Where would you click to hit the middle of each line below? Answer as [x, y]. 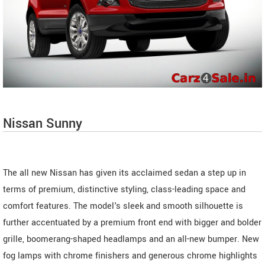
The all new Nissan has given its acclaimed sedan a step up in [125, 173]
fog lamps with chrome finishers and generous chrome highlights [130, 256]
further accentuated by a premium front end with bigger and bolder [132, 222]
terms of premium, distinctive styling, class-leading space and [124, 189]
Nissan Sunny [43, 123]
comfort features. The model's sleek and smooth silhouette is [123, 206]
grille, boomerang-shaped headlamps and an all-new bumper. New [131, 239]
